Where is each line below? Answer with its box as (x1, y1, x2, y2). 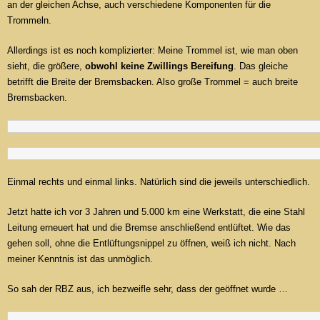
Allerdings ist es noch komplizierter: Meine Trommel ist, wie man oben (7, 45, 298, 56)
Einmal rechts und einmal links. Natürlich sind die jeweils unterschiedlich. (7, 176, 310, 188)
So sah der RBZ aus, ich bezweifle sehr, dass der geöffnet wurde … (7, 284, 288, 295)
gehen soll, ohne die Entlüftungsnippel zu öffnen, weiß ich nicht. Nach (7, 238, 296, 249)
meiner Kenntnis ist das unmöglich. (7, 254, 153, 265)
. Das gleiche (234, 61, 288, 72)
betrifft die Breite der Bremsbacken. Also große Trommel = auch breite (7, 76, 298, 88)
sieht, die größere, (7, 61, 85, 72)
